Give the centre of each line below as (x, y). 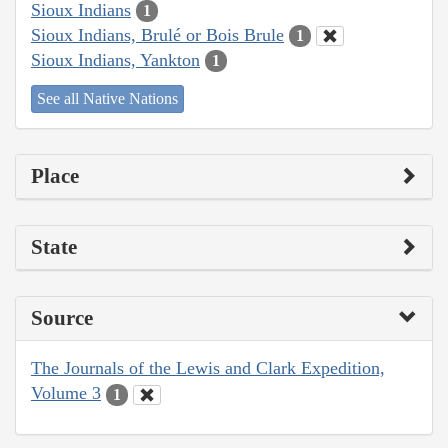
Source (62, 318)
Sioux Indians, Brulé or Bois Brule (157, 34)
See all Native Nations (107, 99)
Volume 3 (66, 393)
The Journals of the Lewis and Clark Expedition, (208, 368)
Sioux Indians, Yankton (115, 59)
